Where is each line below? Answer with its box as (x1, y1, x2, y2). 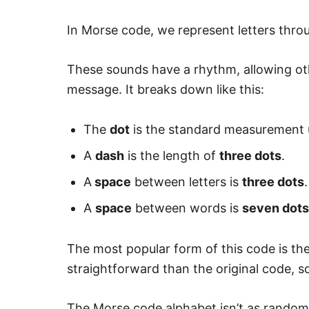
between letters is (131, 174, 242, 189)
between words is (132, 200, 242, 215)
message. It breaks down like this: (67, 81, 264, 97)
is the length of (124, 148, 219, 163)
